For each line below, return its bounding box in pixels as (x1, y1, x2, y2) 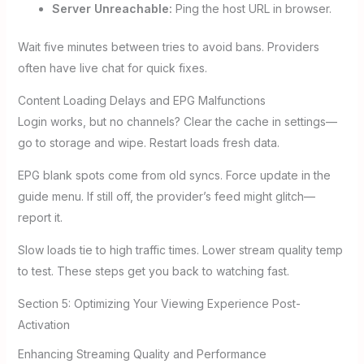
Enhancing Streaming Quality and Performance (17, 346, 266, 361)
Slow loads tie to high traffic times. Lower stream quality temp (17, 242, 343, 257)
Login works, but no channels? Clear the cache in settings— (17, 114, 337, 128)
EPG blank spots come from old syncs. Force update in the (17, 167, 331, 182)
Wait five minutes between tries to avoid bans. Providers (17, 39, 319, 54)
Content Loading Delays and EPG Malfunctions (17, 93, 266, 107)
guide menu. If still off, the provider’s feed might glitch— (17, 188, 315, 203)
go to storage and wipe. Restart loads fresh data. (17, 135, 279, 149)
